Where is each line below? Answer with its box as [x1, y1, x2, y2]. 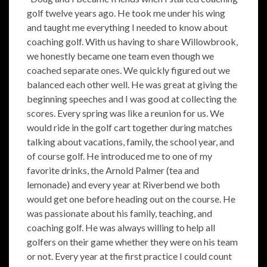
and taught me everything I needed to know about [27, 21, 228, 33]
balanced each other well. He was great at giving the [27, 79, 237, 90]
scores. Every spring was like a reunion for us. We [27, 107, 224, 119]
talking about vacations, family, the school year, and [27, 136, 234, 147]
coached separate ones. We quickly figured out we [27, 64, 230, 76]
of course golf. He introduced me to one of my [27, 150, 212, 162]
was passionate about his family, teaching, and [27, 207, 212, 219]
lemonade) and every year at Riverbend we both [27, 179, 220, 190]
